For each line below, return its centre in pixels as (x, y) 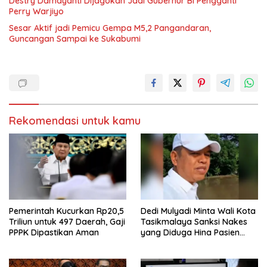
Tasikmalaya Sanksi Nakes (194, 221)
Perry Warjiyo (36, 11)
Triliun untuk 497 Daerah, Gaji (67, 221)
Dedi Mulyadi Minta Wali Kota (198, 211)
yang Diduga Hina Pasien (190, 232)
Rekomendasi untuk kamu (75, 121)
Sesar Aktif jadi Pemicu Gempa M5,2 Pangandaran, (110, 28)
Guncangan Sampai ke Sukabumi (75, 39)
